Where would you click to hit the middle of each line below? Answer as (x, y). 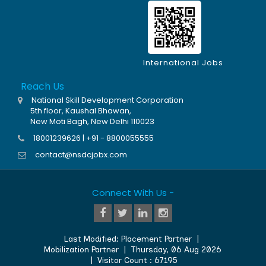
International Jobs (183, 63)
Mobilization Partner (82, 250)
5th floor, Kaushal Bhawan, (75, 111)
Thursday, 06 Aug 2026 (176, 250)
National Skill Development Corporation (107, 100)
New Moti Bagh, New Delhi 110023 (86, 122)
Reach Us (42, 87)
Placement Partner (157, 239)
